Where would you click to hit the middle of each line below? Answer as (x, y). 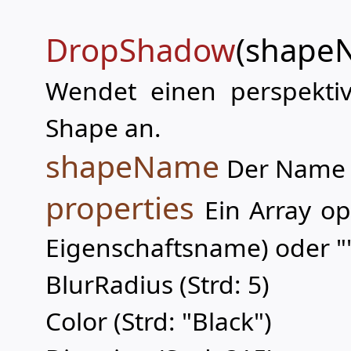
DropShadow (141, 50)
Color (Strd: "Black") (159, 321)
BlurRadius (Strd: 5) (157, 284)
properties (120, 207)
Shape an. (103, 127)
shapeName (132, 166)
